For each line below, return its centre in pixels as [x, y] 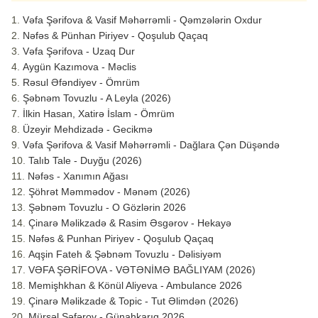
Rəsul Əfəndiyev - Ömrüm [81, 83]
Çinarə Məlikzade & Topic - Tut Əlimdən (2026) [133, 301]
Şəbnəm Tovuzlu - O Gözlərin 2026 [107, 208]
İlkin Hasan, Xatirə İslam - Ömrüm [99, 114]
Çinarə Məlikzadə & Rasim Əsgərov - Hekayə [130, 223]
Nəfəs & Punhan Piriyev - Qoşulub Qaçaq [121, 239]
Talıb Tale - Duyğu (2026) [85, 161]
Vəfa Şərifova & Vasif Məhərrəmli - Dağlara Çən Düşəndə [151, 145]
